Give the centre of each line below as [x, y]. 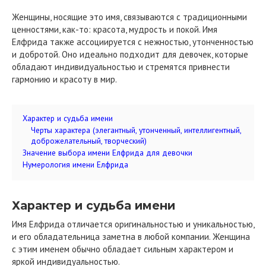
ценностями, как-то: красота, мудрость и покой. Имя [115, 29]
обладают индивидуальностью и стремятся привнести [121, 67]
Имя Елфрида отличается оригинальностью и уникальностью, [133, 224]
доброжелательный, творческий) [89, 141]
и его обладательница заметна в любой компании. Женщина [131, 236]
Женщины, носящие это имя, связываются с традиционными [129, 17]
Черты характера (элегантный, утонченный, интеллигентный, [136, 130]
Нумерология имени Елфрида [75, 164]
